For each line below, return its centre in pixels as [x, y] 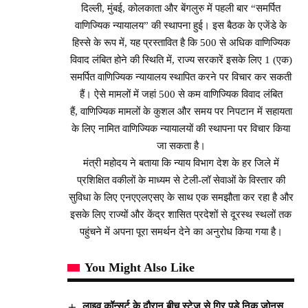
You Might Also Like [140, 268]
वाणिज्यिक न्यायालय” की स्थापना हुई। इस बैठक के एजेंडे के [181, 26]
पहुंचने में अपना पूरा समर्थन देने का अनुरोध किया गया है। [181, 232]
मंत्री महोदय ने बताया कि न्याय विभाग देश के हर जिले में [181, 163]
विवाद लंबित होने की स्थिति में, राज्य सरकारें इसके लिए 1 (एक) [181, 60]
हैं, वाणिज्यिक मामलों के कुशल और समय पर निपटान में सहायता [181, 112]
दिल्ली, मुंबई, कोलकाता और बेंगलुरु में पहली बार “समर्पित [181, 9]
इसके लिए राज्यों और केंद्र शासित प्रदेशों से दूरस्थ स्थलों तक [181, 215]
